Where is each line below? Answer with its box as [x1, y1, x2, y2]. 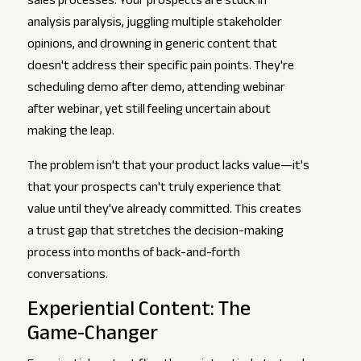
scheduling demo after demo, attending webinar [27, 78, 285, 101]
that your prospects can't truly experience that [27, 178, 281, 201]
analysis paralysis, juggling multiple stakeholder [27, 13, 282, 35]
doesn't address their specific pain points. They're [27, 56, 294, 79]
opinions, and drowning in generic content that [27, 35, 277, 57]
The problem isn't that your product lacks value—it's [27, 156, 309, 179]
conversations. [27, 265, 108, 288]
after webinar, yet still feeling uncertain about [27, 100, 271, 122]
